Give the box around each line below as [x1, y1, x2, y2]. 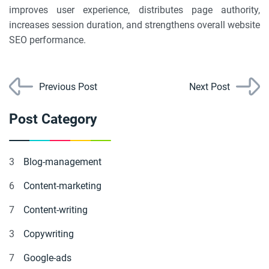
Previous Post [39, 80, 97, 92]
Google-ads [23, 252, 71, 264]
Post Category [9, 110, 97, 127]
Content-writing [23, 204, 88, 216]
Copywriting [23, 228, 74, 240]
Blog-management [23, 156, 101, 168]
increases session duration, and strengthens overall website [9, 19, 260, 31]
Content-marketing [23, 180, 101, 192]
